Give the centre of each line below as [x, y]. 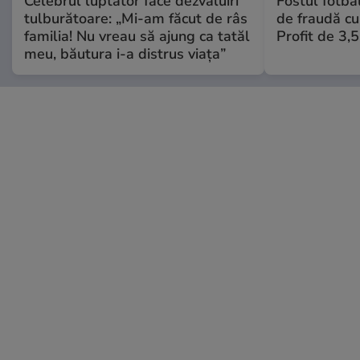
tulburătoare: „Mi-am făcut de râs [136, 18]
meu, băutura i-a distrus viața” [125, 53]
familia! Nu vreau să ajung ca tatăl [137, 36]
